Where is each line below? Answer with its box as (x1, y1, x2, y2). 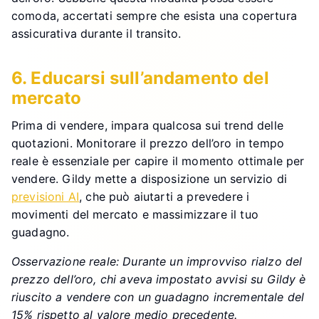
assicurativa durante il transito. (11, 26, 182, 41)
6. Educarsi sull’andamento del (11, 67, 269, 88)
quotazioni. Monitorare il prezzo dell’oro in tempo (11, 135, 285, 150)
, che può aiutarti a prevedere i (79, 189, 250, 204)
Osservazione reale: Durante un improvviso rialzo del (11, 253, 303, 268)
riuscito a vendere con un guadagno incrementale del (11, 289, 305, 304)
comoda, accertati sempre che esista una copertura (11, 8, 297, 23)
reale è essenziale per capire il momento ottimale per (11, 153, 305, 168)
